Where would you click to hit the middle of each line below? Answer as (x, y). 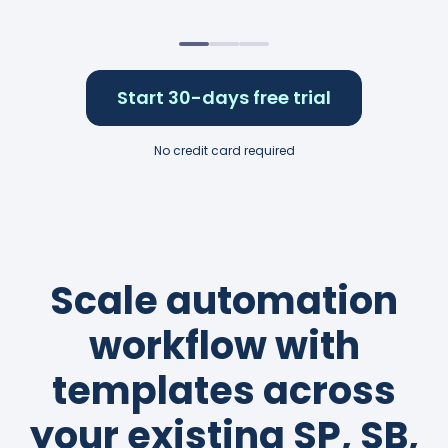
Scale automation (224, 301)
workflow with (224, 346)
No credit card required (224, 151)
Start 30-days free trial (224, 98)
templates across (224, 391)
